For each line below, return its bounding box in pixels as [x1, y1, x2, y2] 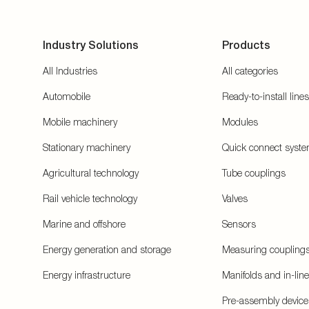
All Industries [43, 65, 97, 77]
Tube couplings [222, 167, 286, 179]
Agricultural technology [43, 167, 139, 179]
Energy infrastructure [43, 269, 130, 281]
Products [222, 39, 270, 52]
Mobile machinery [43, 116, 117, 128]
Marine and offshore [43, 218, 126, 230]
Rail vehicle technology [43, 192, 137, 204]
